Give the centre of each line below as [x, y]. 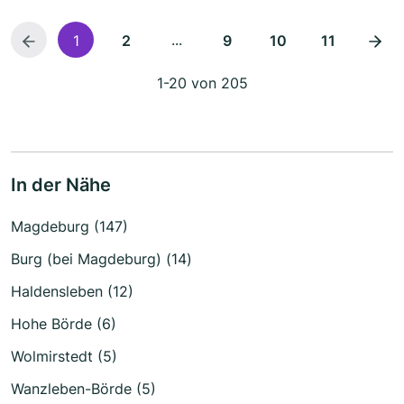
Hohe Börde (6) [64, 324]
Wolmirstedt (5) [64, 357]
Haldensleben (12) [72, 292]
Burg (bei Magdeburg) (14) [101, 259]
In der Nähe [61, 185]
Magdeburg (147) [69, 227]
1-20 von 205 [202, 83]
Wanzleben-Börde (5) [83, 389]
